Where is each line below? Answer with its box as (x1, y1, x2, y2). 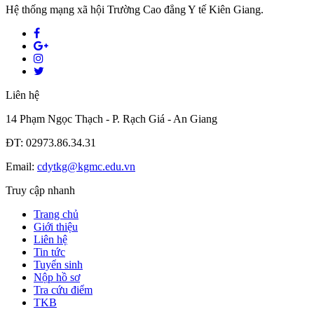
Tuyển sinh (34, 258, 83, 271)
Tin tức (34, 245, 65, 258)
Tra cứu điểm (34, 283, 93, 296)
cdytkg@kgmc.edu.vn (37, 160, 135, 172)
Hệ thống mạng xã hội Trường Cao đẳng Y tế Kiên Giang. (6, 3, 264, 15)
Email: (6, 160, 37, 172)
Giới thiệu (34, 220, 78, 233)
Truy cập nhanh (6, 184, 75, 196)
